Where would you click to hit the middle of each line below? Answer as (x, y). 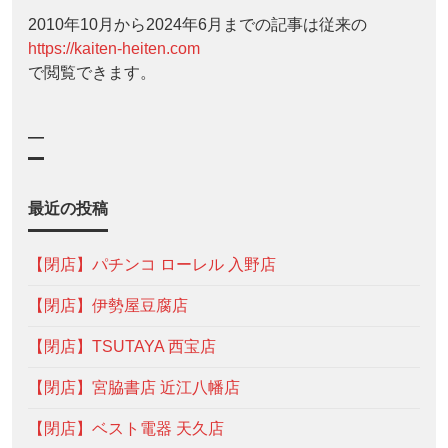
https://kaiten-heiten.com (114, 48)
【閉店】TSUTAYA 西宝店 (122, 346)
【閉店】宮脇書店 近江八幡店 (134, 387)
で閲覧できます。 (92, 72)
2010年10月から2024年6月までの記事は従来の (197, 24)
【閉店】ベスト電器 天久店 (126, 428)
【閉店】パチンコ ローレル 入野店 (152, 264)
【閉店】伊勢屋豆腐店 (108, 305)
